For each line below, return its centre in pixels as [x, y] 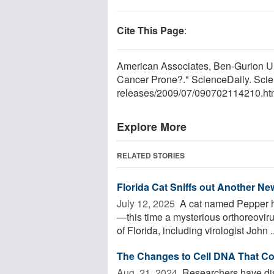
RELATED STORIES [151, 155]
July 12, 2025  [147, 203]
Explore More [152, 126]
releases [135, 92]
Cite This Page [150, 30]
